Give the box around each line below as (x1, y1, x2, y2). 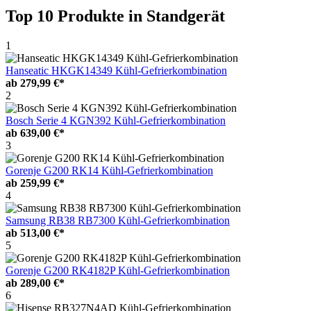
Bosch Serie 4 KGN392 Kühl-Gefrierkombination (6, 114, 226, 126)
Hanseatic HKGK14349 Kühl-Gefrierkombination (6, 64, 227, 76)
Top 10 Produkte (6, 6, 128, 25)
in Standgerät (128, 6, 225, 25)
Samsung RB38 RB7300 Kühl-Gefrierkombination (6, 214, 230, 226)
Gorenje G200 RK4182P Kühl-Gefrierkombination (6, 264, 230, 276)
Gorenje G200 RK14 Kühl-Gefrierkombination (6, 164, 213, 176)
